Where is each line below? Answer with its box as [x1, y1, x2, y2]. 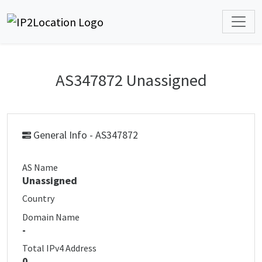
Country [22, 192, 54, 204]
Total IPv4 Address [22, 242, 96, 254]
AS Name [22, 161, 58, 173]
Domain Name [22, 211, 80, 223]
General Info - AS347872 [31, 128, 138, 142]
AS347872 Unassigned [55, 70, 207, 91]
